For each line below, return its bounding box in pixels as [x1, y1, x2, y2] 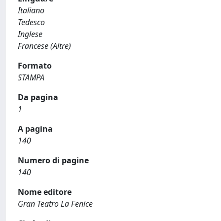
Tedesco [18, 17, 45, 28]
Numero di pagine [18, 155, 89, 166]
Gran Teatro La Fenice [18, 198, 93, 209]
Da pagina [18, 92, 58, 103]
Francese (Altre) [18, 40, 71, 51]
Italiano [18, 5, 44, 16]
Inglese [18, 29, 42, 39]
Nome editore [18, 186, 72, 197]
